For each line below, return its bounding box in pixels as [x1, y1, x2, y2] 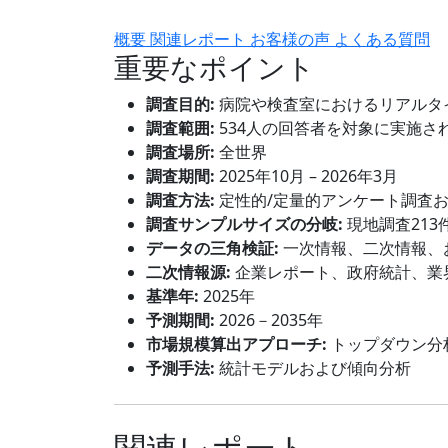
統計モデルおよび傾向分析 [215, 357, 411, 379]
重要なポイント [114, 48, 315, 86]
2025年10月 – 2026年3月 [215, 165, 398, 187]
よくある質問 [334, 28, 430, 50]
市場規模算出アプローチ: [146, 333, 327, 355]
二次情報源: [146, 261, 231, 283]
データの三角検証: [146, 237, 279, 259]
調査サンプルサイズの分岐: [146, 213, 343, 235]
